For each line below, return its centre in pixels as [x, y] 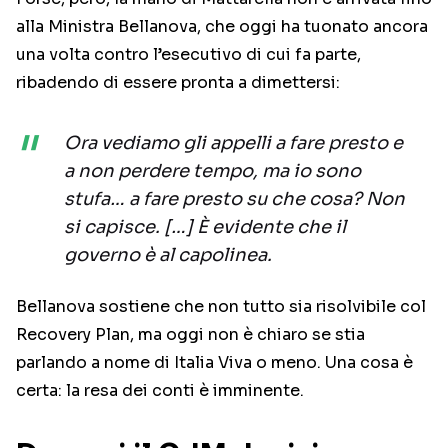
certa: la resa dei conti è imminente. [160, 391]
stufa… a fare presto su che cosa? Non [234, 199]
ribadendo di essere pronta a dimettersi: [178, 83]
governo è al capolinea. [168, 255]
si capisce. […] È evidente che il [205, 227]
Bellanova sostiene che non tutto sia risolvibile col [221, 307]
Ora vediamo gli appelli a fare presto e [233, 143]
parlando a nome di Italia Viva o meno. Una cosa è [214, 363]
